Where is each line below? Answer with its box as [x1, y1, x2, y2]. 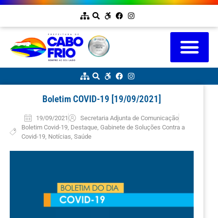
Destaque [70, 123, 97, 131]
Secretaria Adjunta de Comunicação [80, 114, 179, 122]
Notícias [48, 132, 71, 140]
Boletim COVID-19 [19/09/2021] [42, 93, 161, 105]
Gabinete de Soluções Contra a [100, 123, 185, 131]
